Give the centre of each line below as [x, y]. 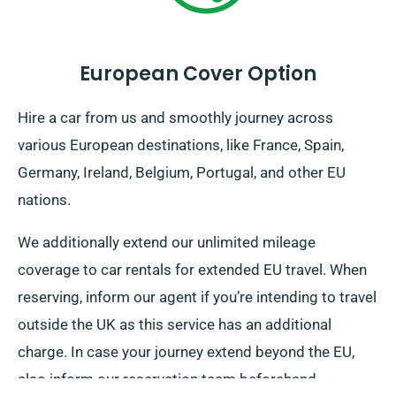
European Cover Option [198, 74]
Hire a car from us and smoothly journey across [175, 118]
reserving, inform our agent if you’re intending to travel [197, 297]
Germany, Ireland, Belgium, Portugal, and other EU [182, 173]
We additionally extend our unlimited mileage [167, 243]
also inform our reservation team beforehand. [169, 380]
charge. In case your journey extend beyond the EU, [186, 352]
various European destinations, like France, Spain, [181, 145]
